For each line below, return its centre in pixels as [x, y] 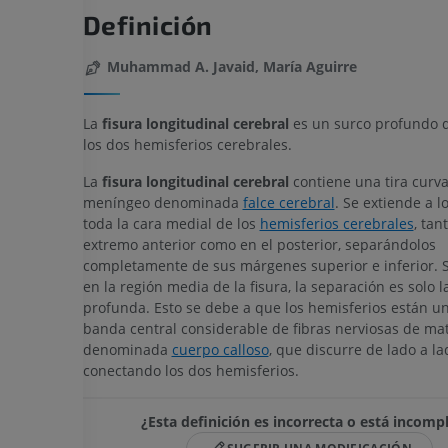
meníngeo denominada [162, 202]
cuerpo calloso [220, 349]
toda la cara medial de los [171, 223]
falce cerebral [288, 202]
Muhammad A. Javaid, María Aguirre [231, 67]
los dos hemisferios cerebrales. [187, 144]
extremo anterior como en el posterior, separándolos [259, 244]
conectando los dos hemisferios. [190, 370]
